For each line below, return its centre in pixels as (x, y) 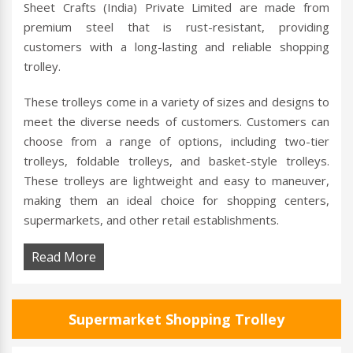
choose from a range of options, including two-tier (176, 141)
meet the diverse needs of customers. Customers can (176, 122)
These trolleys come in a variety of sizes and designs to (176, 102)
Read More (64, 257)
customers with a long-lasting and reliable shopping (176, 47)
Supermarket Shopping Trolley (176, 320)
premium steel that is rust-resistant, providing (176, 27)
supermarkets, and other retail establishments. (151, 220)
